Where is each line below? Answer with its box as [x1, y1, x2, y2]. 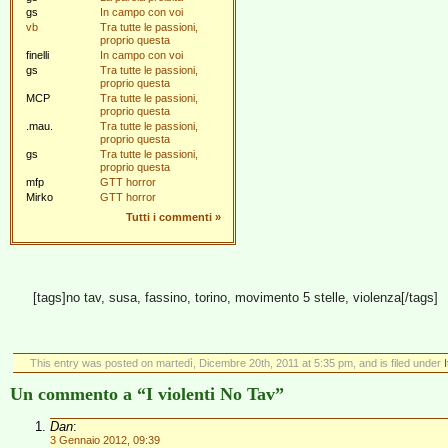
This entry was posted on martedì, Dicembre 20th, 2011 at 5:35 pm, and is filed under [29, 357, 444, 369]
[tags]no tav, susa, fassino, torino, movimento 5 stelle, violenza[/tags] [32, 290, 438, 305]
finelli [26, 49, 49, 61]
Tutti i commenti [126, 211, 212, 223]
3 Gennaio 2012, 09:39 [50, 434, 160, 446]
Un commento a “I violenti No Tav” [10, 384, 284, 404]
